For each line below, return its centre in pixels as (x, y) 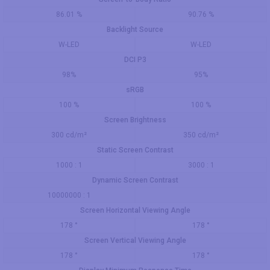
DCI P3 (135, 59)
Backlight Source (135, 29)
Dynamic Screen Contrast (135, 180)
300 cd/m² (69, 135)
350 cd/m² (201, 135)
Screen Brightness (135, 120)
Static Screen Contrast (135, 150)
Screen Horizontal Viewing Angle (135, 210)
